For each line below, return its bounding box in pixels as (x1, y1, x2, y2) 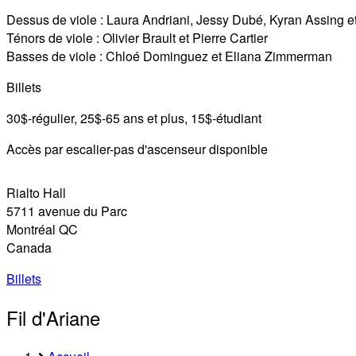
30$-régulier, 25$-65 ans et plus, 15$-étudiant (6, 108, 261, 127)
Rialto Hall (6, 183, 66, 202)
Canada (6, 238, 52, 257)
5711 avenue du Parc (6, 201, 127, 220)
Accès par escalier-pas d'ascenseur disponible (6, 139, 268, 158)
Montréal (6, 219, 56, 238)
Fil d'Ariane (6, 303, 100, 331)
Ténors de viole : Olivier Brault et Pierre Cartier (6, 28, 268, 47)
